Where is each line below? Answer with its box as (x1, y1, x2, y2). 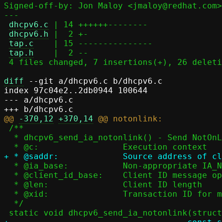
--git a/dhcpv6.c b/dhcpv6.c (24, 76, 163, 86)
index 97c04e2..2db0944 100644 (4, 86, 148, 95)
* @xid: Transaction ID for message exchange (4, 189, 14, 199)
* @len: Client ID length (4, 180, 14, 189)
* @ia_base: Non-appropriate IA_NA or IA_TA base (4, 161, 14, 170)
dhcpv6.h (9, 29, 49, 39)
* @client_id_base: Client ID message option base (4, 170, 14, 180)
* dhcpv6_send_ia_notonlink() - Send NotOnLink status (4, 133, 14, 142)
